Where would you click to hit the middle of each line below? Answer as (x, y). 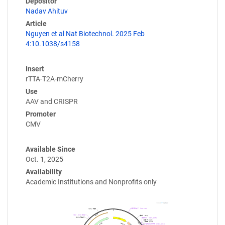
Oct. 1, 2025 (44, 159)
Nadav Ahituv (47, 11)
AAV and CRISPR (52, 101)
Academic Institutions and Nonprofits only (91, 182)
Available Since (50, 149)
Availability (44, 172)
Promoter (41, 114)
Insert (35, 69)
